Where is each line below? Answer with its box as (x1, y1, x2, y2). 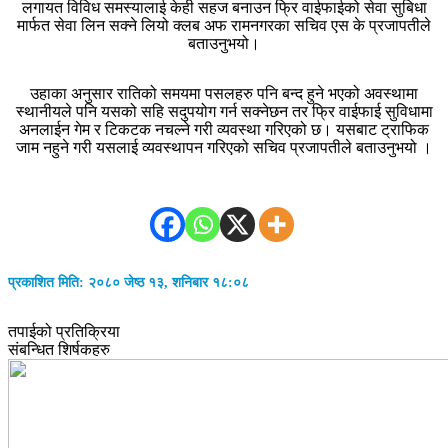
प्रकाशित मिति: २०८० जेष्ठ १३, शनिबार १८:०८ (8, 274, 249, 290)
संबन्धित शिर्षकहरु (8, 341, 110, 359)
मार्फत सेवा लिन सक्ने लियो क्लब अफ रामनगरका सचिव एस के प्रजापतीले (17, 17, 431, 35)
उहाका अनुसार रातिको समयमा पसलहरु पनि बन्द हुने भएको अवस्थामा (30, 85, 418, 103)
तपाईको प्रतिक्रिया (8, 323, 120, 341)
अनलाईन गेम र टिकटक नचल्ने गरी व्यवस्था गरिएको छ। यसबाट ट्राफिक (19, 121, 429, 139)
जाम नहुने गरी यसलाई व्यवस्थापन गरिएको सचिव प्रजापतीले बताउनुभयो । (16, 139, 432, 157)
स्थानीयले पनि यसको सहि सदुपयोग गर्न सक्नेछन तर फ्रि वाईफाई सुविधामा (15, 103, 433, 121)
